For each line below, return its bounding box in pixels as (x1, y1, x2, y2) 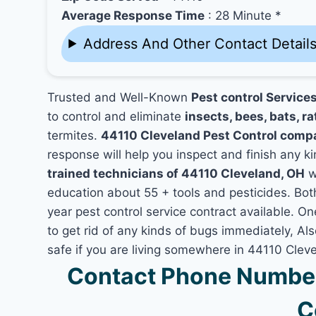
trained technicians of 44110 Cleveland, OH (47, 166, 305, 181)
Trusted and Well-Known (47, 90, 192, 104)
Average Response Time (61, 8, 205, 23)
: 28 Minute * (205, 8, 282, 23)
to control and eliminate (47, 109, 186, 123)
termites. (47, 128, 102, 142)
